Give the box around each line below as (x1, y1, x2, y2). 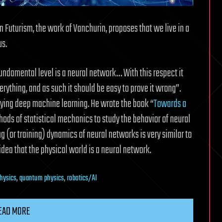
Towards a (154, 96, 186, 113)
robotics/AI (67, 172, 97, 185)
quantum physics (19, 172, 64, 185)
